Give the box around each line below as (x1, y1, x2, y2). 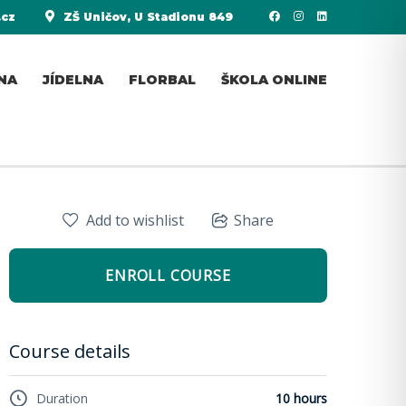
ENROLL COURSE (105, 265, 231, 285)
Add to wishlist (86, 209, 184, 230)
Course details (9, 338, 130, 363)
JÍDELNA (43, 72, 103, 88)
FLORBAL (129, 72, 196, 88)
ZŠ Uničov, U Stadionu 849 (60, 10, 233, 24)
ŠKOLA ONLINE (221, 72, 327, 88)
